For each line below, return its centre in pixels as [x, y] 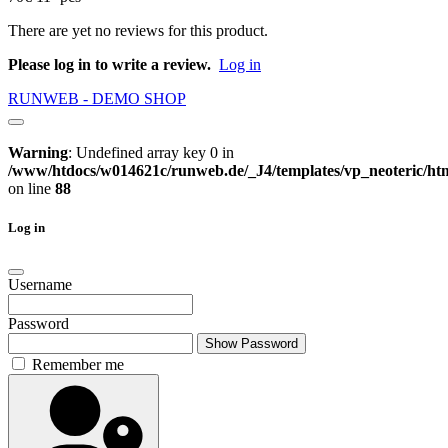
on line [31, 189]
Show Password [251, 344]
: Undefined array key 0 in [151, 153]
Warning [38, 153]
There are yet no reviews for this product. [138, 31]
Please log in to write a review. [109, 65]
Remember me [78, 365]
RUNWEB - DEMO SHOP [97, 99]
